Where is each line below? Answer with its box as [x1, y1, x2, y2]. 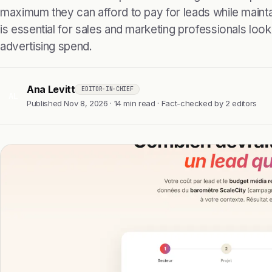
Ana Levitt [27, 83, 75, 95]
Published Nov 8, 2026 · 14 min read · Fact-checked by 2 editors [27, 98, 257, 108]
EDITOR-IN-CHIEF [81, 85, 134, 93]
